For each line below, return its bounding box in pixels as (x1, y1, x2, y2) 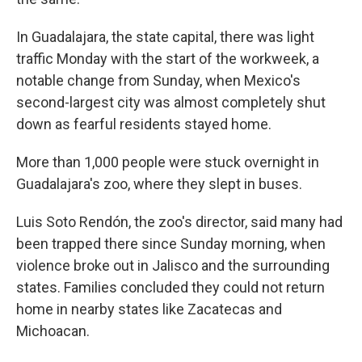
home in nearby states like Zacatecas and (16, 301, 282, 318)
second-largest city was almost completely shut (16, 94, 326, 111)
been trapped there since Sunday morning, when (16, 235, 326, 252)
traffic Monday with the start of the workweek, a (16, 50, 319, 67)
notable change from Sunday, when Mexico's (16, 72, 301, 89)
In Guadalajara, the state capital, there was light (16, 28, 314, 45)
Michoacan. (16, 322, 90, 339)
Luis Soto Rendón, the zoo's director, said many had (16, 213, 343, 230)
